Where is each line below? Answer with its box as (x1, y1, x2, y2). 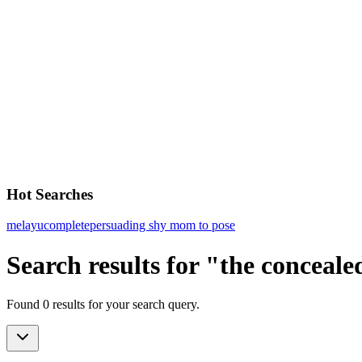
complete (44, 218, 90, 233)
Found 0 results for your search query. (6, 297, 200, 312)
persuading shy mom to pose (90, 218, 235, 233)
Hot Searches (6, 185, 93, 203)
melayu (6, 218, 44, 233)
